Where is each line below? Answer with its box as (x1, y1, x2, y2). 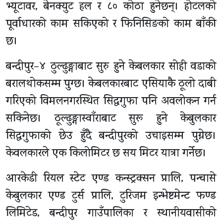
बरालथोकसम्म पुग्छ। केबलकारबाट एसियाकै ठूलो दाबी (6, 76, 216, 94)
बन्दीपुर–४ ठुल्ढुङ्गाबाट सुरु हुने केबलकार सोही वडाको (6, 59, 216, 76)
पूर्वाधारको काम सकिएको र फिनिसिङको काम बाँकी (6, 16, 216, 34)
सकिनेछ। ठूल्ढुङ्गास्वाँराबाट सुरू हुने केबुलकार (6, 111, 216, 128)
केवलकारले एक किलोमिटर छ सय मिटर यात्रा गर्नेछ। (6, 146, 206, 163)
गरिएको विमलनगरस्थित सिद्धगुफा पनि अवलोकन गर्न (6, 94, 216, 111)
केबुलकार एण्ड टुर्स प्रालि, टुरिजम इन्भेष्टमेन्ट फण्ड (6, 188, 216, 206)
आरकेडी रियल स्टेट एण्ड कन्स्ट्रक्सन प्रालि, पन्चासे (6, 171, 216, 188)
